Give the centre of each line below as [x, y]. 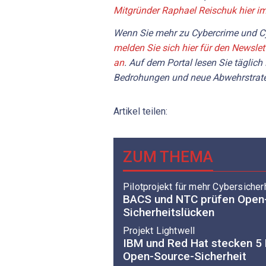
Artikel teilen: [140, 111]
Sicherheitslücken [169, 213]
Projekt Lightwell [159, 230]
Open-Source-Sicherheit [185, 256]
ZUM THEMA [168, 156]
